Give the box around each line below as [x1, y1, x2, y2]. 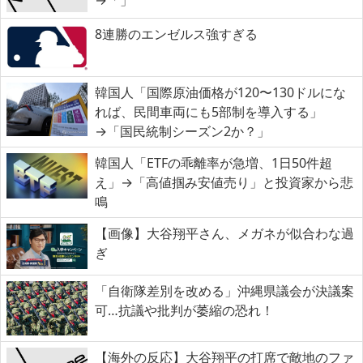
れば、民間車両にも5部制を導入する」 [95, 102, 322, 121]
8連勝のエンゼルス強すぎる [95, 25, 258, 44]
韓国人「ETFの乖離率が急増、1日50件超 [95, 153, 332, 172]
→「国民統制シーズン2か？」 [95, 122, 270, 140]
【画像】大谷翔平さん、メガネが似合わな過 [95, 224, 354, 242]
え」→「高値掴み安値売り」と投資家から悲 [95, 173, 353, 191]
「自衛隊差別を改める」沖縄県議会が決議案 [95, 282, 354, 301]
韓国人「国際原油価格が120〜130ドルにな [95, 83, 346, 101]
